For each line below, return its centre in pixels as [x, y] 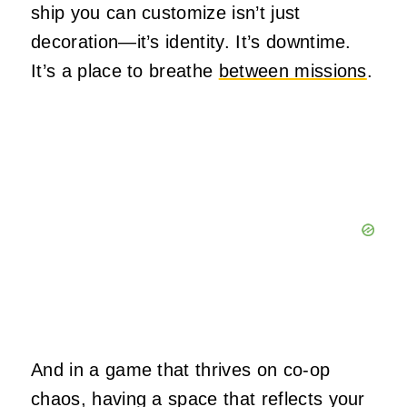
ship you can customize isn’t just [166, 13]
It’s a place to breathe [125, 71]
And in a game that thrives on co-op [181, 370]
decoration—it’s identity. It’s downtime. [191, 42]
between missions [293, 71]
